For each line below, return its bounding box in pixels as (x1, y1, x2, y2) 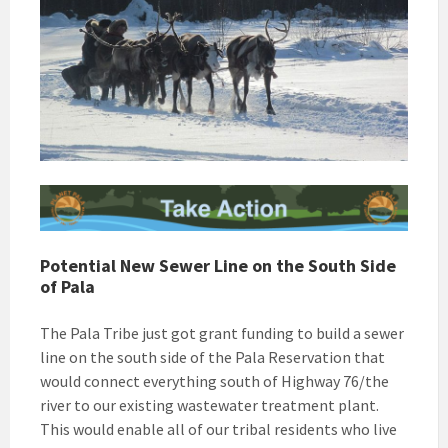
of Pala (40, 274, 95, 298)
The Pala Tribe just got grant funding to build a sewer (40, 322, 404, 343)
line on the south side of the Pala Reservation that (40, 346, 385, 367)
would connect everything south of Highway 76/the (40, 370, 389, 391)
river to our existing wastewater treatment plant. (40, 394, 382, 415)
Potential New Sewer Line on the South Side (40, 253, 396, 277)
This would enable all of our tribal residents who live (40, 418, 397, 439)
